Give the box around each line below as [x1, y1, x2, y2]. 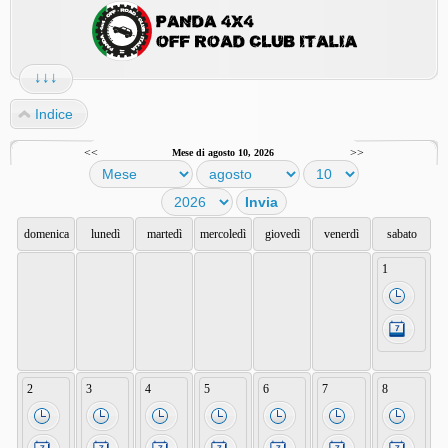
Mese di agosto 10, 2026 [172, 147, 274, 158]
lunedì [90, 227, 120, 241]
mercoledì [200, 227, 246, 241]
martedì [146, 227, 182, 241]
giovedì [264, 227, 300, 241]
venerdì [324, 227, 359, 241]
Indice [35, 106, 73, 122]
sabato [386, 227, 417, 241]
